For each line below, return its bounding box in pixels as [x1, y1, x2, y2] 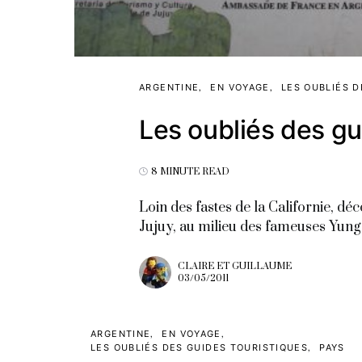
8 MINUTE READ [151, 165, 229, 178]
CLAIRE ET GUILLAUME [178, 259, 292, 272]
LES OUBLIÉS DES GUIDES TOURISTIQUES [90, 341, 309, 353]
